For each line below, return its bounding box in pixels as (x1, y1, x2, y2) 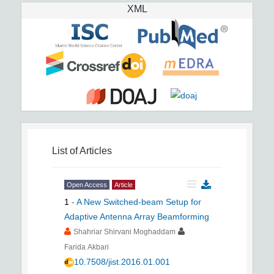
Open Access (67, 181, 107, 188)
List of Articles (52, 146, 112, 156)
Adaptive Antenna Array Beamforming (64, 212, 209, 221)
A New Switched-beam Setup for (76, 197, 201, 207)
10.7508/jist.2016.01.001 (74, 257, 170, 267)
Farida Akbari (64, 243, 109, 251)
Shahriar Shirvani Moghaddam (73, 228, 176, 236)
